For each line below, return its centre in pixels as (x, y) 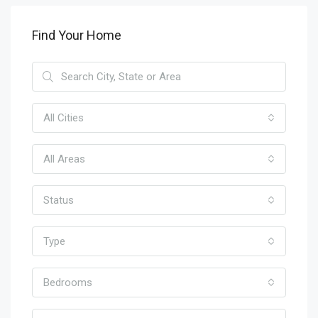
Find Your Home (77, 35)
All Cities (64, 118)
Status (59, 200)
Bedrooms (68, 283)
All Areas (64, 159)
